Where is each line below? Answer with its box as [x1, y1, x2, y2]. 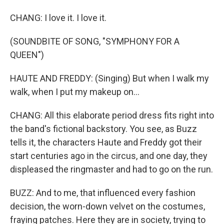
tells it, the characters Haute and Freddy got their [10, 137, 202, 147]
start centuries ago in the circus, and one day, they [10, 150, 207, 161]
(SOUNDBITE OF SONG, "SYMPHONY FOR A [10, 36, 179, 46]
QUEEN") [10, 49, 44, 60]
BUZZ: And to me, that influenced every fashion [10, 187, 195, 198]
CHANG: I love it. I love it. [10, 12, 106, 23]
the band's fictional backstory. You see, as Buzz [10, 123, 197, 134]
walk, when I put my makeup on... [10, 86, 139, 97]
